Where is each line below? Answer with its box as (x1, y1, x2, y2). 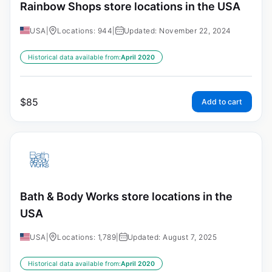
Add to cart (202, 97, 242, 106)
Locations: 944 (57, 25, 112, 35)
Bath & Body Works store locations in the (20, 189, 233, 203)
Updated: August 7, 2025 (127, 233, 217, 242)
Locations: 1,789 (57, 233, 116, 242)
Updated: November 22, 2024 (123, 25, 231, 35)
